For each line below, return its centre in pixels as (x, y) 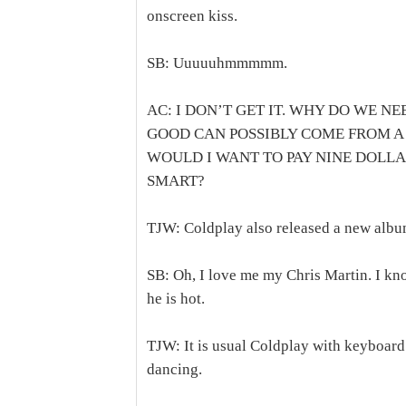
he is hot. (176, 299)
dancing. (174, 369)
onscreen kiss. (192, 16)
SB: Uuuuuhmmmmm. (217, 63)
